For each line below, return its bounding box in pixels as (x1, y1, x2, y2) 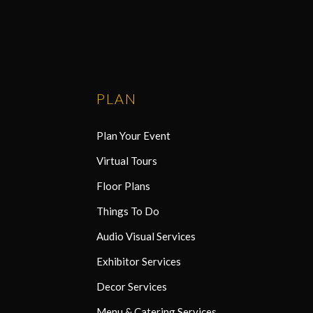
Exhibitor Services (96, 255, 181, 268)
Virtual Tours (96, 154, 157, 168)
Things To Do (96, 205, 159, 218)
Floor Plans (96, 180, 150, 193)
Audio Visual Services (96, 230, 196, 243)
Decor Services (96, 280, 167, 293)
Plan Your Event (96, 129, 170, 143)
